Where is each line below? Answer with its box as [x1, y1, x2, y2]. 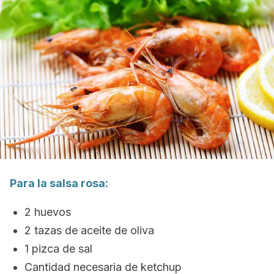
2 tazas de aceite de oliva [24, 224, 154, 237]
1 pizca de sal [24, 242, 92, 255]
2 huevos [24, 206, 71, 218]
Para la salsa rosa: [10, 177, 108, 190]
